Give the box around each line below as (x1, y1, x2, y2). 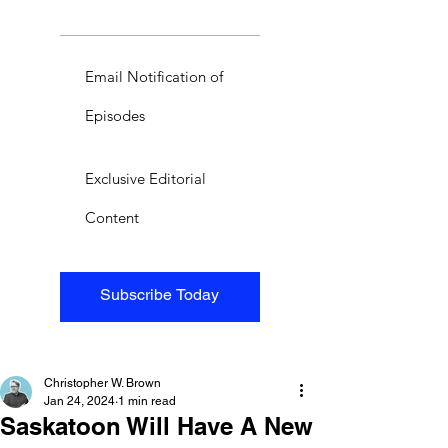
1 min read (118, 393, 176, 408)
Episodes (85, 105, 145, 125)
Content (85, 207, 139, 227)
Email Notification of (85, 66, 223, 86)
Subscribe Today (100, 284, 220, 304)
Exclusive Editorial (85, 168, 206, 188)
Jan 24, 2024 (44, 393, 115, 408)
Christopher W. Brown (44, 375, 161, 390)
